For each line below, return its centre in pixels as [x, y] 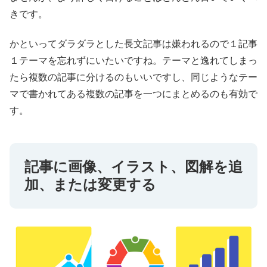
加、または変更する [90, 185]
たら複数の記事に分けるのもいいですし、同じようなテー [133, 77]
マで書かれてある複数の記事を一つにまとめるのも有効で [133, 94]
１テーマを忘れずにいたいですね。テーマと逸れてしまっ [133, 61]
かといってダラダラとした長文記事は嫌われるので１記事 [133, 44]
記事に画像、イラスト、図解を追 [133, 167]
